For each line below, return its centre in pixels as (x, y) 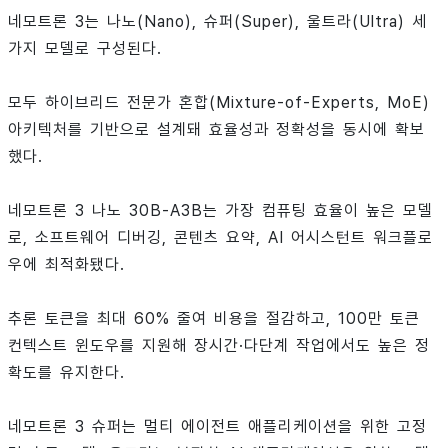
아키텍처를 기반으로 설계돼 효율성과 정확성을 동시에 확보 (216, 130)
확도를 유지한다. (66, 373)
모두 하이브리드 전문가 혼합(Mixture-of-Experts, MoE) (219, 103)
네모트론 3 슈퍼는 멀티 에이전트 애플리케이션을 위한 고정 (217, 427)
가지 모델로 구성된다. (85, 49)
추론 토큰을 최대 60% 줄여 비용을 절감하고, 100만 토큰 (214, 319)
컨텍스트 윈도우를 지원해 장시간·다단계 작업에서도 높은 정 (219, 346)
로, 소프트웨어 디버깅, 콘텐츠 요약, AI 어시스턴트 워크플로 (220, 238)
